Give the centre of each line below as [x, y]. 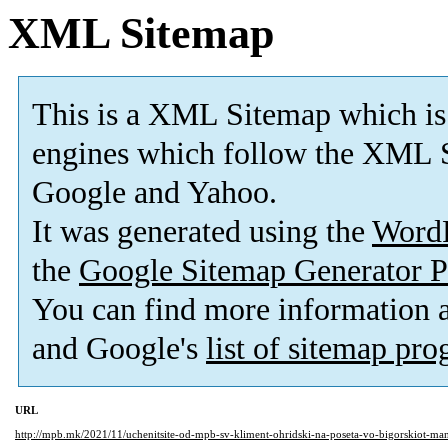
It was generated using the [202, 232]
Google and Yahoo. [154, 193]
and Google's [119, 349]
